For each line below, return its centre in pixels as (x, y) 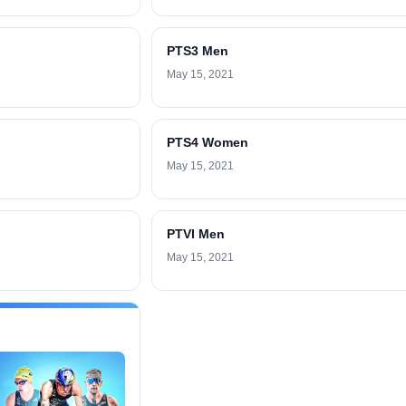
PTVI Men (196, 234)
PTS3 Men (198, 51)
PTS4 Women (208, 142)
